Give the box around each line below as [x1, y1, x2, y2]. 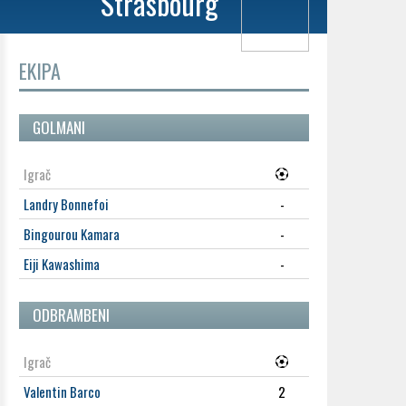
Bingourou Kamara [24, 224, 120, 244]
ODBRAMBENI [33, 304, 110, 326]
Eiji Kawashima [24, 254, 100, 274]
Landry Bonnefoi [24, 194, 109, 214]
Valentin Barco [24, 382, 101, 401]
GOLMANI [33, 116, 85, 139]
